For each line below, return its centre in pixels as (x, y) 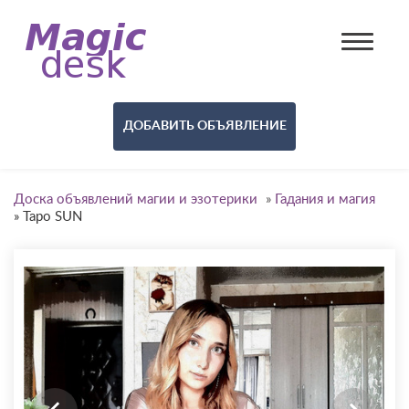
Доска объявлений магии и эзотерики (136, 199)
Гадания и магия (325, 199)
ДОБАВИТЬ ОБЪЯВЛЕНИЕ (204, 126)
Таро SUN (52, 217)
